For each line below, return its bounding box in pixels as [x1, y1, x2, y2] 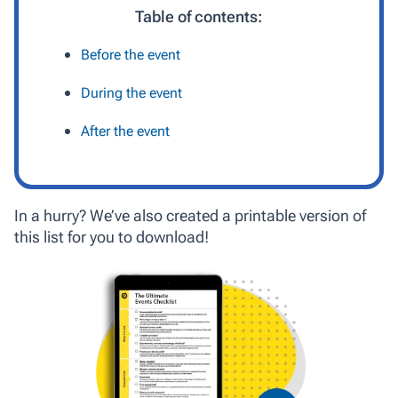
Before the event [81, 46, 180, 63]
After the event [81, 123, 170, 139]
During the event [81, 84, 182, 101]
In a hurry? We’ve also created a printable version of [14, 206, 366, 225]
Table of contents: [135, 7, 263, 26]
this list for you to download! [14, 227, 209, 246]
